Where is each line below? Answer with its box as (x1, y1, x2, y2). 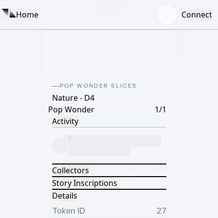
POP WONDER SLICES (59, 82, 137, 90)
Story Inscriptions (52, 178, 117, 188)
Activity (52, 116, 78, 127)
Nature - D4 (52, 92, 94, 103)
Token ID (52, 206, 85, 216)
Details (52, 190, 77, 201)
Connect (182, 9, 212, 20)
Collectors (52, 165, 89, 176)
